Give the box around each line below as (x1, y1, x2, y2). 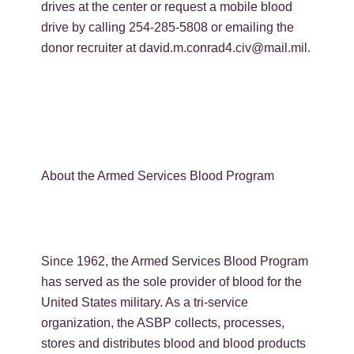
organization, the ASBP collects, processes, (41, 315, 285, 330)
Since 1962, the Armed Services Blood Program (41, 254, 309, 268)
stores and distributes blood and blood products (41, 336, 307, 350)
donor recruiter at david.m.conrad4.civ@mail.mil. (41, 40, 311, 55)
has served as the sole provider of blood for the (41, 274, 303, 288)
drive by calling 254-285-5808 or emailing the (41, 20, 295, 34)
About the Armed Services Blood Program (41, 168, 275, 183)
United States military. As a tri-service (41, 295, 249, 309)
